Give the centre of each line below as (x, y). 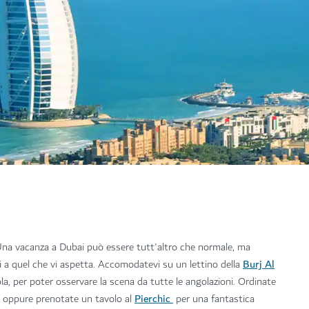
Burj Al (259, 264)
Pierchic (154, 298)
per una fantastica (214, 299)
